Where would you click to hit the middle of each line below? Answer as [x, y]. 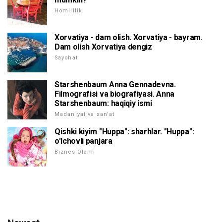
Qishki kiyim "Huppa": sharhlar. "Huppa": [124, 132]
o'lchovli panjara [83, 141]
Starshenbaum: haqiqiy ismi [103, 104]
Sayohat [66, 58]
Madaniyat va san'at [85, 114]
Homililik [69, 11]
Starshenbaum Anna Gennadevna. [115, 85]
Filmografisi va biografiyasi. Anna [115, 94]
